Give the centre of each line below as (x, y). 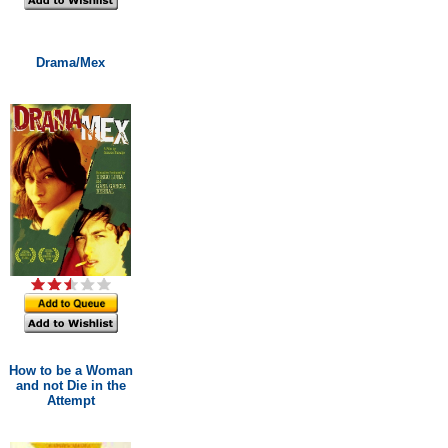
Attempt (70, 400)
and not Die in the (70, 385)
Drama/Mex (70, 62)
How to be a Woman (70, 370)
